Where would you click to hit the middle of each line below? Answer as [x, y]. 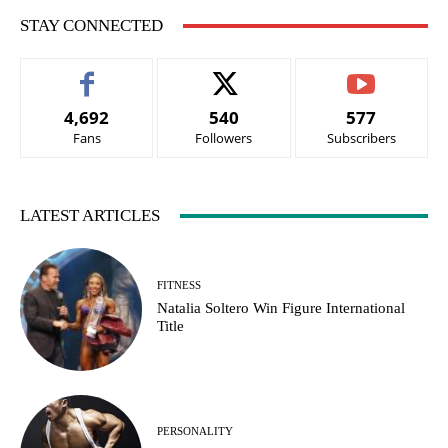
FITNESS [179, 285]
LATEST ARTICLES [90, 216]
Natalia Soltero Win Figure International [281, 308]
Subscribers [361, 138]
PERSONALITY [195, 431]
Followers [224, 138]
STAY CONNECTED [91, 26]
